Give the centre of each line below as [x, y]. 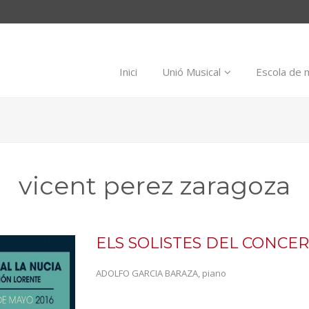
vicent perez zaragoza [154, 186]
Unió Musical [191, 72]
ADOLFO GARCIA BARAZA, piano [161, 273]
